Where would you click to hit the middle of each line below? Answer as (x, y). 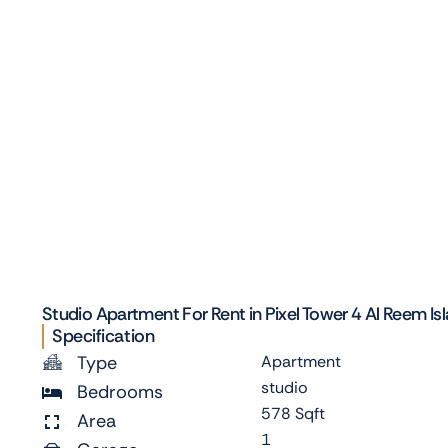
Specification (103, 336)
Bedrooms (120, 392)
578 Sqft (293, 414)
